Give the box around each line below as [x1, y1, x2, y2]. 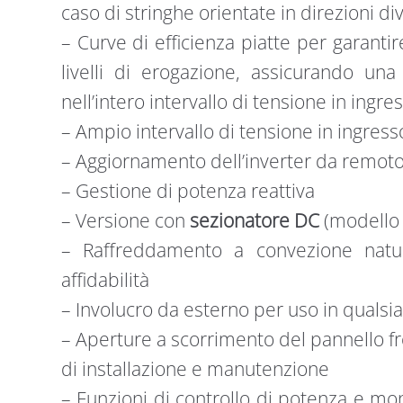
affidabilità [60, 266, 149, 292]
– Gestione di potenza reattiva [60, 177, 315, 203]
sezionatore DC [189, 207, 319, 233]
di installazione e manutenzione [60, 355, 329, 381]
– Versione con [60, 207, 190, 233]
